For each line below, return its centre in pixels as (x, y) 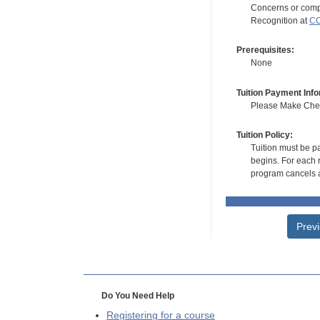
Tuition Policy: (264, 135)
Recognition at (280, 20)
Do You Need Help (137, 296)
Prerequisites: (265, 50)
